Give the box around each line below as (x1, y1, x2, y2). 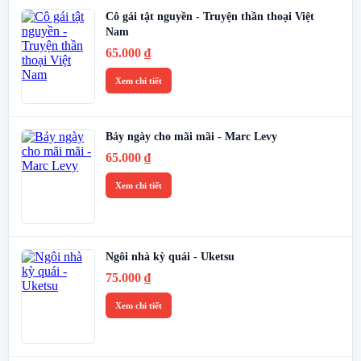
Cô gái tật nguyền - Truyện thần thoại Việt (106, 10, 314, 23)
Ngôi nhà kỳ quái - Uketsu (106, 250, 234, 263)
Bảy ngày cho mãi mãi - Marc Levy (106, 130, 277, 143)
